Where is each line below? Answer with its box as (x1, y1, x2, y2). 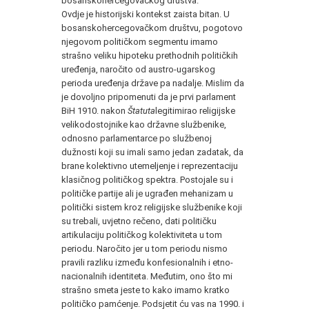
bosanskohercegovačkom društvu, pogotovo (61, 22, 243, 33)
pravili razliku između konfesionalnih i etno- (61, 257, 233, 268)
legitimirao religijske (155, 105, 235, 116)
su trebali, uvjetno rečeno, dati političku (61, 215, 217, 226)
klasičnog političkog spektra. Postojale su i (61, 174, 233, 185)
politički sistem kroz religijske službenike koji (61, 201, 242, 212)
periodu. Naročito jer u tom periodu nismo (61, 243, 228, 254)
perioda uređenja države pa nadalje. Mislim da (61, 77, 244, 88)
